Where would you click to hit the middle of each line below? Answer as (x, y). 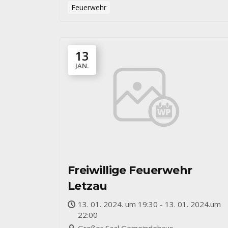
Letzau (88, 186)
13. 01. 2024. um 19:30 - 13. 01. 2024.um (149, 204)
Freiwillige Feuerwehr (130, 170)
